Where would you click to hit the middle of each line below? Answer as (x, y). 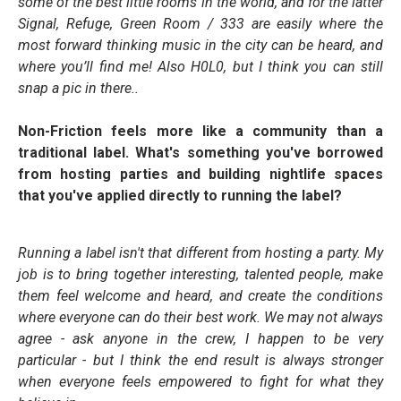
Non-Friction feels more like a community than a (200, 131)
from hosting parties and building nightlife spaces (200, 174)
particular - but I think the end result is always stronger (200, 360)
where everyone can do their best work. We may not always (200, 317)
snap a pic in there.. (78, 88)
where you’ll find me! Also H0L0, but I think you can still (200, 66)
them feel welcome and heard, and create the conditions (200, 295)
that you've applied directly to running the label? (180, 195)
